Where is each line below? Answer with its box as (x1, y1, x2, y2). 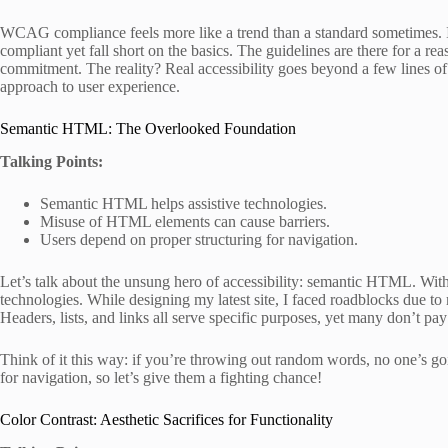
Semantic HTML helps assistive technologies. (40, 195, 327, 213)
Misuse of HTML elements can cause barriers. (40, 213, 330, 231)
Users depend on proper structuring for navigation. (40, 231, 358, 249)
